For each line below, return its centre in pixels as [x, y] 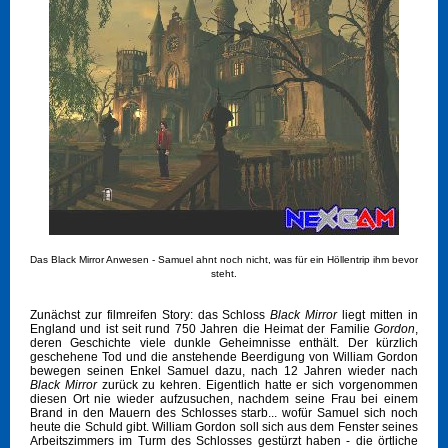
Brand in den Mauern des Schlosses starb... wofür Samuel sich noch [224, 413]
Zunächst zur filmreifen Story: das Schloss [150, 315]
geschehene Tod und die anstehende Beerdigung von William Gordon [224, 357]
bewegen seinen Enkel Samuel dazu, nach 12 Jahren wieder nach [224, 371]
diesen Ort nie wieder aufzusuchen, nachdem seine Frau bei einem [224, 399]
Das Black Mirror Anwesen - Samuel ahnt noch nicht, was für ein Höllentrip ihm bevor [224, 260]
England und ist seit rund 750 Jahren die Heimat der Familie [202, 329]
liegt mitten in [378, 315]
